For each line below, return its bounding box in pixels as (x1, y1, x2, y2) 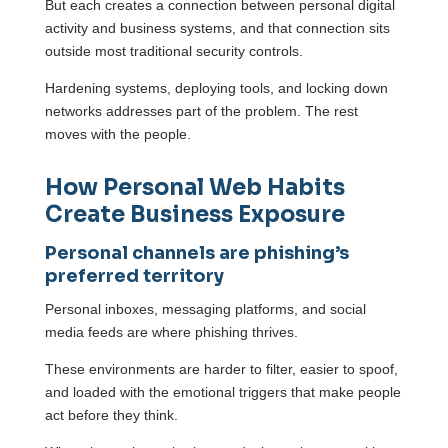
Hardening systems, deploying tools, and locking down (44, 80, 388, 97)
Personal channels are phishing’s (44, 242, 349, 265)
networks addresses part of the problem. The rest (44, 103, 358, 120)
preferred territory (44, 265, 224, 288)
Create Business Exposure (44, 201, 345, 229)
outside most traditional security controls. (44, 43, 303, 60)
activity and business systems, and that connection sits (44, 20, 390, 37)
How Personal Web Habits (44, 174, 345, 202)
